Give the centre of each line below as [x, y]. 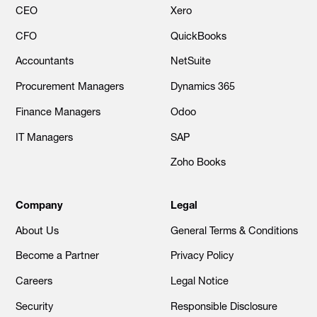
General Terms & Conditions [234, 230]
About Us [38, 230]
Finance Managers [58, 111]
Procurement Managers [70, 87]
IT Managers [45, 137]
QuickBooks [198, 36]
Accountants [45, 61]
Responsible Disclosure [224, 306]
